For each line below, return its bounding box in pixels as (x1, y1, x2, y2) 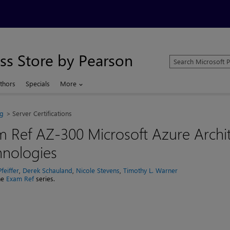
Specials (26, 79, 50, 88)
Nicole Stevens (76, 166, 120, 175)
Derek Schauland (23, 166, 73, 175)
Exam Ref (6, 174, 34, 183)
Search (170, 54, 190, 64)
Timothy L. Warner (123, 166, 178, 175)
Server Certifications (12, 109, 72, 118)
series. (34, 174, 55, 183)
